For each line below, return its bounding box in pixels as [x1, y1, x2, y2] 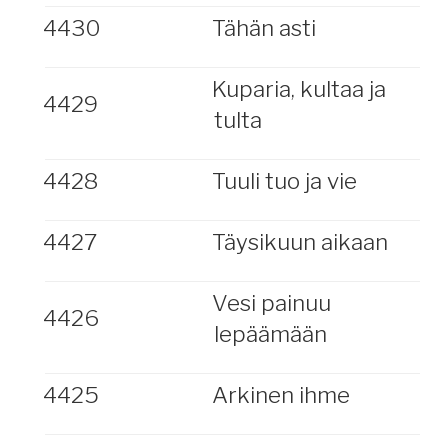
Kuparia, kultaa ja [211, 75, 386, 103]
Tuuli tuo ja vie [211, 167, 357, 195]
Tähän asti [211, 14, 316, 42]
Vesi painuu [211, 289, 331, 317]
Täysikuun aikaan [211, 228, 388, 256]
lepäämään [213, 320, 327, 348]
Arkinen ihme [211, 381, 350, 409]
